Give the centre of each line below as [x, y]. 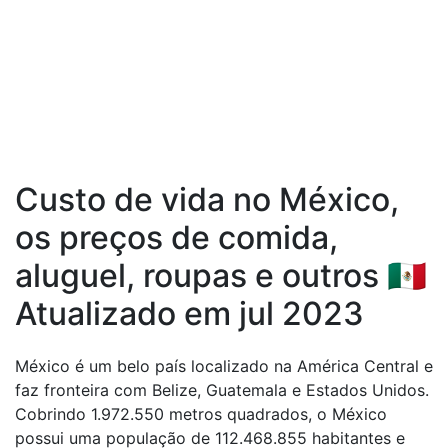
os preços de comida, [176, 237]
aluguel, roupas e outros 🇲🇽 [221, 275]
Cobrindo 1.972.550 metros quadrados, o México [201, 414]
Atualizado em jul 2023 [189, 313]
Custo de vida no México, [207, 199]
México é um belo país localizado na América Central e [224, 366]
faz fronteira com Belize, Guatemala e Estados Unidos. [222, 390]
